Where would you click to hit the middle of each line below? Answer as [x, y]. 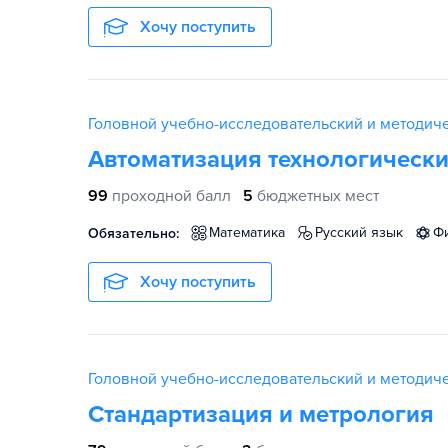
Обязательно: [133, 233]
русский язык [363, 232]
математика [252, 232]
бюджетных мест [318, 196]
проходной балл [171, 196]
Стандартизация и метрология [261, 414]
